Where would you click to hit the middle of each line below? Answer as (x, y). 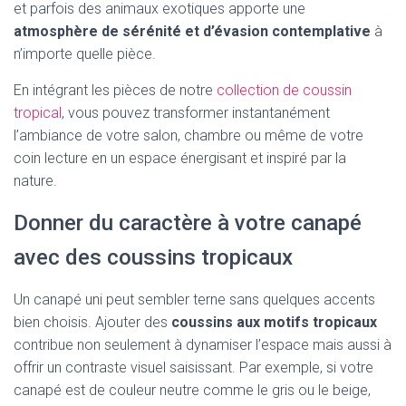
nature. (35, 181)
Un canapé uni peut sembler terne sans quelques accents (194, 300)
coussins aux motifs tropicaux (274, 322)
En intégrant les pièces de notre (115, 90)
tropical (38, 113)
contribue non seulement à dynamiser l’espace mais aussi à (203, 345)
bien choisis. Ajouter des (92, 322)
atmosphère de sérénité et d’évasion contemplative (192, 31)
